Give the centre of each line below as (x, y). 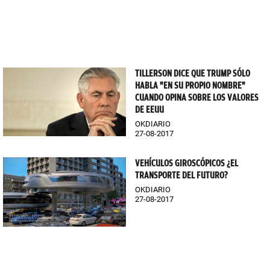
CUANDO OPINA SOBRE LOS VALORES (197, 97)
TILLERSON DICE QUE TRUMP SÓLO (193, 73)
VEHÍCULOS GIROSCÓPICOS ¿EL (187, 164)
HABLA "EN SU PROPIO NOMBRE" (190, 85)
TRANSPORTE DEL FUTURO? (181, 176)
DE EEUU (149, 109)
